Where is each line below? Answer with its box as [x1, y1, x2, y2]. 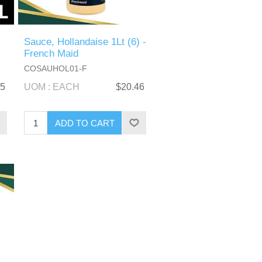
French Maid [24, 48, 79, 60]
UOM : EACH [24, 82, 80, 92]
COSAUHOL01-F [24, 64, 88, 74]
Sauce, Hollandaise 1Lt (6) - [24, 36, 147, 48]
